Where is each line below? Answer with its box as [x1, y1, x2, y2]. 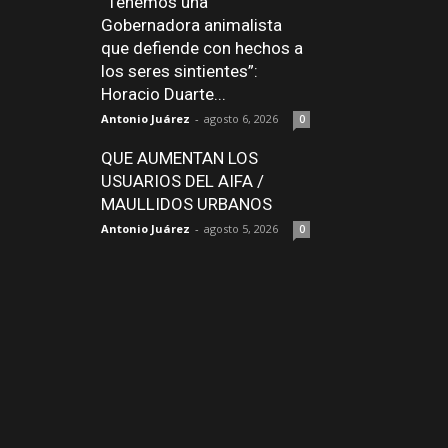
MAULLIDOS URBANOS [101, 194, 272, 214]
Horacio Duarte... [101, 84, 226, 104]
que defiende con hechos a [101, 38, 303, 58]
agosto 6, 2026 [204, 111, 278, 126]
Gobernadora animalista [101, 15, 282, 35]
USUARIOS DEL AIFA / [101, 171, 264, 191]
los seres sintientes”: [101, 61, 258, 81]
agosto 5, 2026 [204, 221, 278, 236]
